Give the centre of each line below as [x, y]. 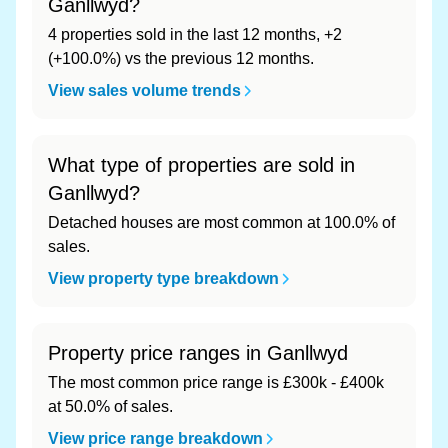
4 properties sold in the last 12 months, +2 [195, 34]
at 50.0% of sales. [110, 406]
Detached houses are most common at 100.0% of [221, 222]
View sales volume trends [144, 90]
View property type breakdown [163, 278]
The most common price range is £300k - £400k [216, 382]
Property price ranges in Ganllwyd [198, 353]
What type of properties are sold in [201, 165]
